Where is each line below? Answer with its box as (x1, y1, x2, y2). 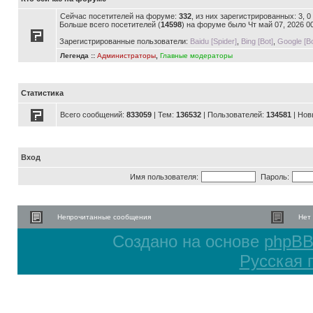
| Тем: (152, 110, 176, 119)
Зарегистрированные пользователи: (59, 37, 190, 45)
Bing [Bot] (241, 37, 273, 45)
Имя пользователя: (129, 173, 198, 181)
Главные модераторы (160, 52, 233, 59)
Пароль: (260, 173, 289, 181)
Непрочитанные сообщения (57, 213, 151, 221)
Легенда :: (60, 52, 97, 59)
